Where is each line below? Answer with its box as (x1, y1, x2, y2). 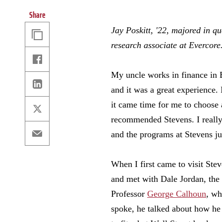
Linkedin (23, 79, 52, 88)
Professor (111, 189, 147, 199)
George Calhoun (147, 189, 206, 199)
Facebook (22, 55, 53, 63)
